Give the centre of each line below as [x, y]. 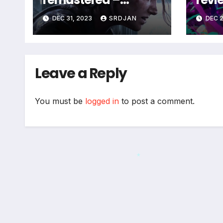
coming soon [103, 12]
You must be [60, 101]
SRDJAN [123, 18]
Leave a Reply [81, 73]
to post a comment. [157, 101]
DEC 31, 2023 [72, 18]
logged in [102, 101]
